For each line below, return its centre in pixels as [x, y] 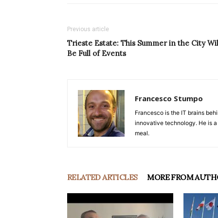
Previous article [88, 29]
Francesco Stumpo [169, 99]
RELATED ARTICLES [102, 177]
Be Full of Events [97, 54]
